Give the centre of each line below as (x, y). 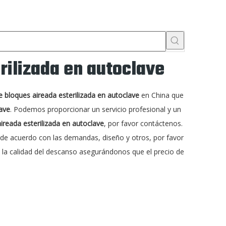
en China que (161, 95)
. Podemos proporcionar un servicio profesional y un (96, 109)
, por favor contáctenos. (143, 123)
